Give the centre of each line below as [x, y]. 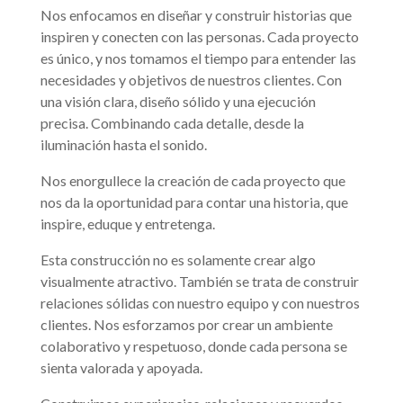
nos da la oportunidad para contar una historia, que [194, 202]
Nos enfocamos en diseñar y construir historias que [196, 15]
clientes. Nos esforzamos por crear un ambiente [186, 324]
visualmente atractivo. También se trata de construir [199, 281]
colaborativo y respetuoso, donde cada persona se [193, 346]
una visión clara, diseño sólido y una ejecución [178, 101]
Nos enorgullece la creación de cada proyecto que [193, 180]
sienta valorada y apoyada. [121, 367]
